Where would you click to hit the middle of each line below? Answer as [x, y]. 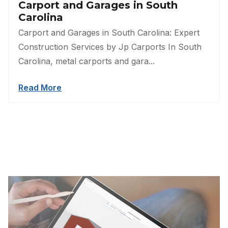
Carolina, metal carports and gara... [87, 61]
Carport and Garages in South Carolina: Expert [109, 33]
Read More [40, 88]
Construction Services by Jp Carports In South [110, 47]
